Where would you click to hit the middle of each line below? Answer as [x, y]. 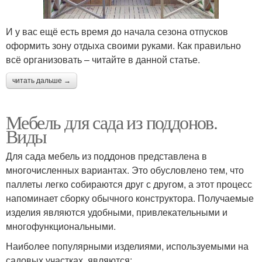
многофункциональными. [61, 226]
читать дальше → [42, 80]
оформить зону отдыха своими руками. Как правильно [123, 45]
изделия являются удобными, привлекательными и [117, 212]
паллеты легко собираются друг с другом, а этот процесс [129, 184]
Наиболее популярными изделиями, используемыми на [127, 246]
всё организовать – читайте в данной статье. [103, 59]
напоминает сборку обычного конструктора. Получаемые [130, 198]
